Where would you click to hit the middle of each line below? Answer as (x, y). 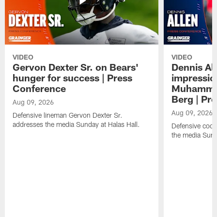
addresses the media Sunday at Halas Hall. (77, 124)
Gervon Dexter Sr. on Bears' (76, 67)
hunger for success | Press (73, 78)
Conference (39, 88)
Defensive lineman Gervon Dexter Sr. (68, 115)
